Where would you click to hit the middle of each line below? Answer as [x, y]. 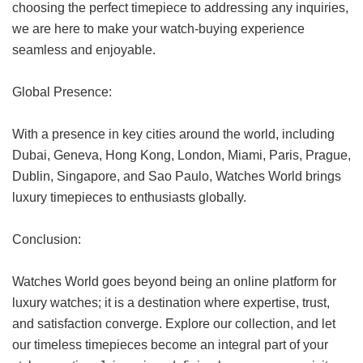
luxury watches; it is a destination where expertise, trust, [171, 303]
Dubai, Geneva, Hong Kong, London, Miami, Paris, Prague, [181, 156]
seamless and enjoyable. [84, 50]
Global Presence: [62, 92]
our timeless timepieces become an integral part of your [170, 345]
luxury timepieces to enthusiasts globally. [129, 198]
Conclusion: [47, 240]
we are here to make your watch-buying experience [158, 29]
